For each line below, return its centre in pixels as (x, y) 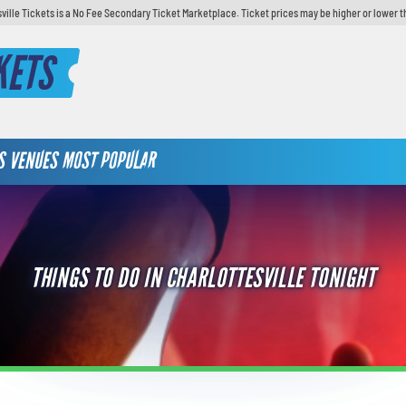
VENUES (33, 161)
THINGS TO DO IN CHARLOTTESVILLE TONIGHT (203, 278)
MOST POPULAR (108, 161)
